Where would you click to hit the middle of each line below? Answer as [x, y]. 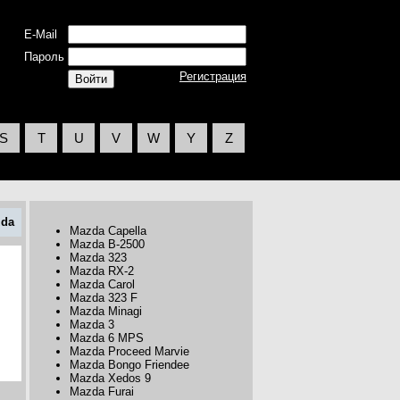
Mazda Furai [102, 392]
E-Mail [41, 34]
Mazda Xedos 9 [110, 378]
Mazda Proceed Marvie [129, 351]
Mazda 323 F [104, 298]
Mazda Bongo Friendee [129, 365]
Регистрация [213, 76]
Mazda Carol [102, 284]
